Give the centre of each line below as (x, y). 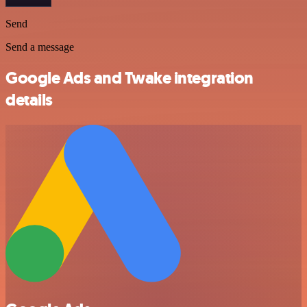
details (29, 100)
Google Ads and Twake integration (130, 78)
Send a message (40, 47)
